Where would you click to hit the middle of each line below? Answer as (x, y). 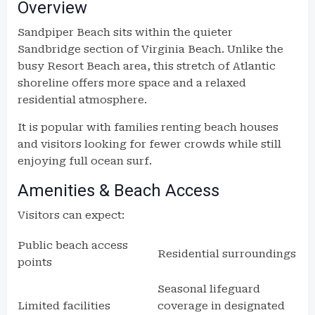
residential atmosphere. (82, 100)
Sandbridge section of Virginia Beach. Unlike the (150, 49)
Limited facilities (64, 306)
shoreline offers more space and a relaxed (132, 83)
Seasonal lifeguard (209, 289)
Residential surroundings (227, 254)
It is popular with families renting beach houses (148, 127)
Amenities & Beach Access (118, 191)
